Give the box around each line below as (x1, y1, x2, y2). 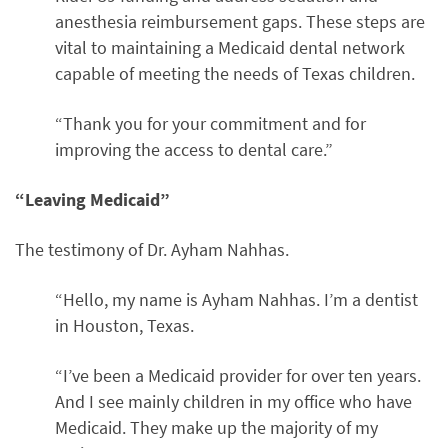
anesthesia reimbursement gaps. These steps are (55, 10, 425, 34)
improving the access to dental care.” (55, 138, 333, 162)
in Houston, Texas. (55, 314, 194, 338)
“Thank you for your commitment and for (55, 112, 366, 136)
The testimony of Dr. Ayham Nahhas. (15, 238, 289, 262)
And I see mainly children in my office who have (55, 390, 412, 414)
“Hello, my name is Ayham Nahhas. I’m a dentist (55, 288, 418, 312)
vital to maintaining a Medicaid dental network (55, 36, 405, 60)
